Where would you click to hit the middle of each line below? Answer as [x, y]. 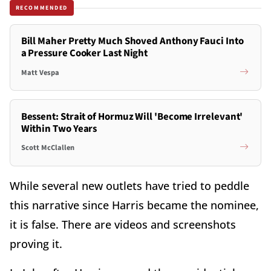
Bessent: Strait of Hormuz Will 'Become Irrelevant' [132, 116]
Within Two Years [59, 129]
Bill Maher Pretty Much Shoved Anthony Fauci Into [132, 41]
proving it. [36, 243]
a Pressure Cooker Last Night [84, 54]
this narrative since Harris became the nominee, [134, 205]
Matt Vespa [40, 72]
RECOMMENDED [42, 8]
